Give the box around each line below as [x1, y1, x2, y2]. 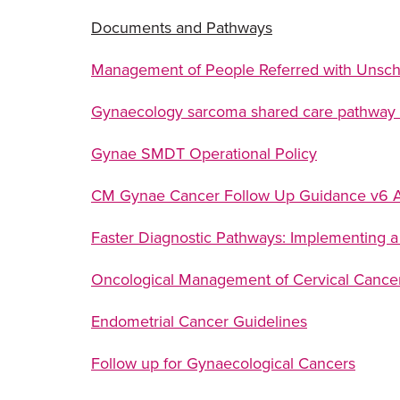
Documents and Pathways [91, 18, 272, 37]
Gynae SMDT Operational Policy [91, 144, 317, 163]
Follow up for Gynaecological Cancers [91, 354, 355, 373]
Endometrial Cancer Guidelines [91, 312, 307, 331]
